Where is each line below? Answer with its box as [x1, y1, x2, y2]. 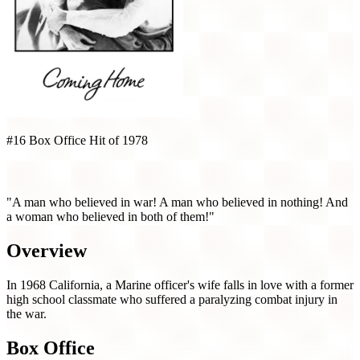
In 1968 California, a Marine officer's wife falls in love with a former [6, 278, 354, 292]
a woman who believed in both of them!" [6, 210, 215, 224]
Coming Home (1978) [6, 162, 149, 180]
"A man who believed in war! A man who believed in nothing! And [6, 195, 348, 210]
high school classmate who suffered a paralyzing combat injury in [6, 292, 337, 307]
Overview [6, 240, 87, 262]
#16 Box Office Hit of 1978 [6, 133, 148, 147]
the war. [6, 307, 47, 321]
